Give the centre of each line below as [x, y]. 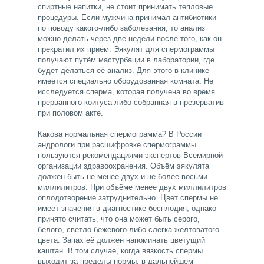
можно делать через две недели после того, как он [130, 39]
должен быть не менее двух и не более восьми [123, 177]
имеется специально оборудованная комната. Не [126, 81]
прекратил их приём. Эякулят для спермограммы [126, 49]
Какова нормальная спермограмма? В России [120, 134]
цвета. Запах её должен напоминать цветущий [121, 240]
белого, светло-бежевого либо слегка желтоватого [128, 230]
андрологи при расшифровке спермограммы [117, 145]
